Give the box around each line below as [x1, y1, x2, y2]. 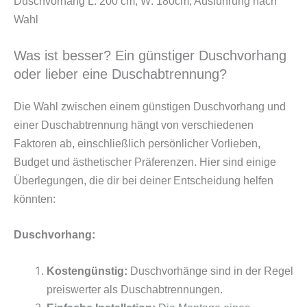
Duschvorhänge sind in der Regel [127, 265, 293, 277]
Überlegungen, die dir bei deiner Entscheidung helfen [14, 174, 273, 186]
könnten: [14, 193, 56, 205]
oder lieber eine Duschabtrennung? [14, 66, 227, 82]
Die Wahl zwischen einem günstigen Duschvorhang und [14, 100, 286, 112]
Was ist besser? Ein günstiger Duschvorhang [14, 47, 286, 63]
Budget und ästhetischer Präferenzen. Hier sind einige [14, 156, 276, 168]
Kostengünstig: [47, 265, 127, 277]
